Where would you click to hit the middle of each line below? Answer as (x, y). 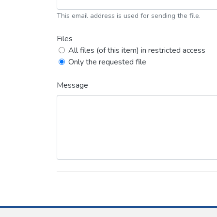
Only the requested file (107, 62)
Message (72, 85)
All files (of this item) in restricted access (137, 50)
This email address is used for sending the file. (129, 16)
